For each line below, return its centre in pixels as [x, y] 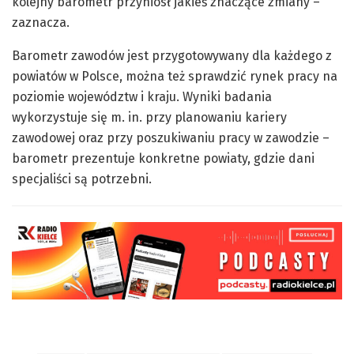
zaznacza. [41, 22]
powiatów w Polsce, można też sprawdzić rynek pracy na [175, 76]
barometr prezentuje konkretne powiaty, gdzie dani [163, 158]
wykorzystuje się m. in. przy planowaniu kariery [149, 117]
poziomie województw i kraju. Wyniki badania [142, 96]
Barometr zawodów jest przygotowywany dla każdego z [172, 55]
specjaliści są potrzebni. [82, 179]
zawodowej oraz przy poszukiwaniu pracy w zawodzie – [171, 137]
